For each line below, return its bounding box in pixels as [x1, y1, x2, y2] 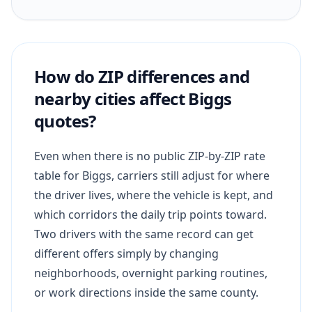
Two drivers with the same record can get [34, 226, 253, 242]
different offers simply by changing [34, 245, 219, 261]
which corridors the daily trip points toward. [34, 206, 267, 222]
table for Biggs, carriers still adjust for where [34, 167, 270, 183]
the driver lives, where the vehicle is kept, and [34, 187, 273, 203]
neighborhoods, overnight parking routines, [34, 265, 267, 281]
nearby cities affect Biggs [34, 86, 232, 110]
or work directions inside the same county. [34, 284, 258, 300]
